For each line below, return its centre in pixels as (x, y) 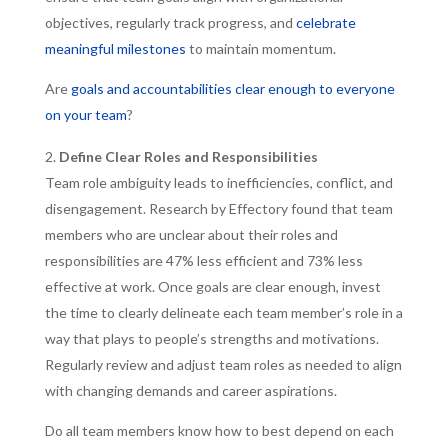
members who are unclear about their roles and (191, 234)
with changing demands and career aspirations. (190, 390)
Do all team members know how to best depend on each (219, 430)
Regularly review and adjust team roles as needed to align (223, 364)
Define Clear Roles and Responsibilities (188, 156)
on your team (85, 114)
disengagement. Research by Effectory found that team (218, 208)
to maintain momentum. (260, 48)
